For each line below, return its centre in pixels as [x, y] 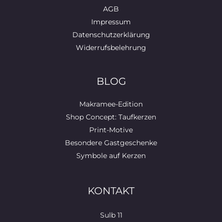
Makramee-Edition [111, 104]
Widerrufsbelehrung [111, 48]
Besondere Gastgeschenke [111, 142]
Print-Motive [111, 130]
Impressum [111, 22]
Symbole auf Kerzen [111, 155]
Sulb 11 [111, 215]
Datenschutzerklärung [111, 35]
